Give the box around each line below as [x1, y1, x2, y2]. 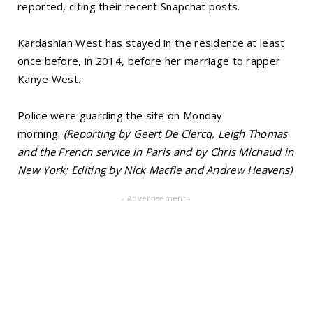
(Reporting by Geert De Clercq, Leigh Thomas [63, 126, 288, 141]
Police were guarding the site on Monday [17, 108, 223, 123]
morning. [17, 126, 64, 141]
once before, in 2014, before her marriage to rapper [17, 54, 281, 68]
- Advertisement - [122, 193, 191, 204]
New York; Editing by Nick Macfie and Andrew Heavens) [17, 163, 293, 177]
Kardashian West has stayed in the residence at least [17, 36, 285, 50]
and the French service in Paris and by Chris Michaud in [17, 145, 294, 159]
